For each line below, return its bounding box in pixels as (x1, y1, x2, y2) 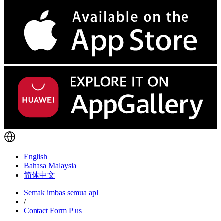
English (24, 152, 47, 161)
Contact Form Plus (24, 206, 82, 215)
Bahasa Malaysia (24, 161, 76, 170)
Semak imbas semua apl (24, 188, 98, 197)
